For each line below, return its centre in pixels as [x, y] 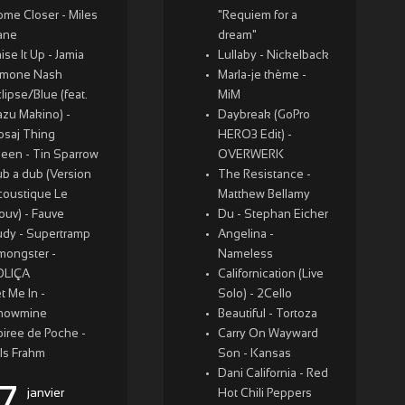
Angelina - [245, 235]
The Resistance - [264, 175]
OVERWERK [250, 155]
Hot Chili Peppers [264, 394]
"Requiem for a [257, 16]
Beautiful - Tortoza [267, 315]
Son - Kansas [254, 354]
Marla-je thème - [262, 76]
